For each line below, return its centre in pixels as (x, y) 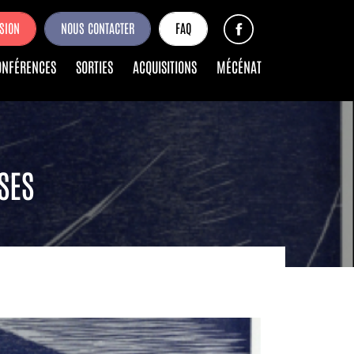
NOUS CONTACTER (98, 28)
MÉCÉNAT (239, 66)
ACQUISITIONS (165, 66)
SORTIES (94, 66)
